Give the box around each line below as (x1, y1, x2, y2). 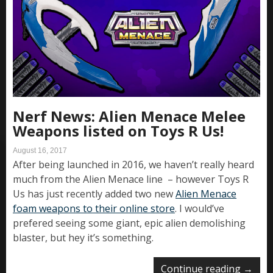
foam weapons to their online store (13, 201, 175, 215)
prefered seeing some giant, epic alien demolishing (13, 216, 246, 230)
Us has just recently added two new (13, 186, 175, 200)
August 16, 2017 (13, 146, 67, 155)
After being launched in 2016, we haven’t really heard (13, 157, 254, 171)
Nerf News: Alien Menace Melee (13, 105, 246, 126)
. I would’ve (175, 201, 224, 215)
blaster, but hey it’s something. (13, 230, 154, 244)
